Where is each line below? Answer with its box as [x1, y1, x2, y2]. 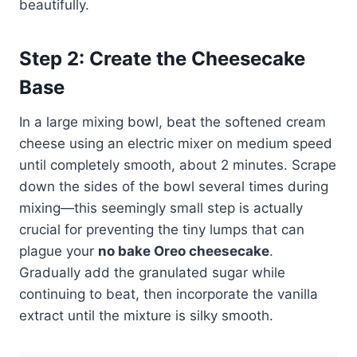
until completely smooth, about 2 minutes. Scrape [19, 156, 336, 173]
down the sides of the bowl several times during [19, 178, 328, 194]
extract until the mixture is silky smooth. [19, 307, 273, 324]
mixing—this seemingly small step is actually [19, 199, 303, 216]
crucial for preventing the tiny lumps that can [19, 221, 304, 237]
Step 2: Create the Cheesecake [19, 46, 305, 70]
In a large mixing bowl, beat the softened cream [19, 113, 326, 130]
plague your [19, 242, 98, 259]
